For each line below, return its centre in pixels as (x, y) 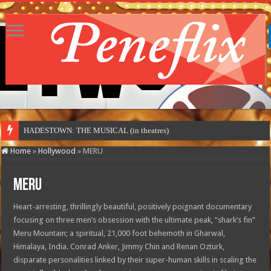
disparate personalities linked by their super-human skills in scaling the (135, 260)
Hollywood (57, 151)
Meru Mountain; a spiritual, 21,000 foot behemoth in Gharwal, (119, 233)
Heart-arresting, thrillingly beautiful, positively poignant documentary (133, 207)
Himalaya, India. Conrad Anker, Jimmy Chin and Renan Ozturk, (119, 247)
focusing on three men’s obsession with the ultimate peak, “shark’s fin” (135, 220)
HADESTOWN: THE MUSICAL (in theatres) (96, 130)
